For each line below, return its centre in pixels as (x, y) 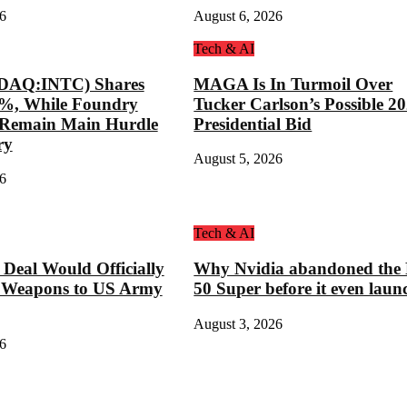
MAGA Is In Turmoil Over (293, 84)
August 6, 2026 (238, 16)
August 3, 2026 (238, 323)
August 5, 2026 (238, 159)
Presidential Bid (253, 124)
